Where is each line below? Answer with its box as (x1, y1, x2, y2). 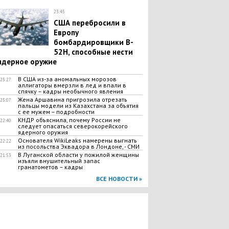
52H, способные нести (53, 47, 133, 57)
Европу (53, 28, 79, 37)
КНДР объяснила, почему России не (17, 116, 121, 124)
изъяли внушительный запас (17, 157, 100, 165)
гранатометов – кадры (17, 163, 83, 171)
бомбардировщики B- (53, 37, 133, 47)
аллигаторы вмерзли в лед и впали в (17, 81, 126, 89)
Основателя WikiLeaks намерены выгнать (17, 136, 137, 144)
